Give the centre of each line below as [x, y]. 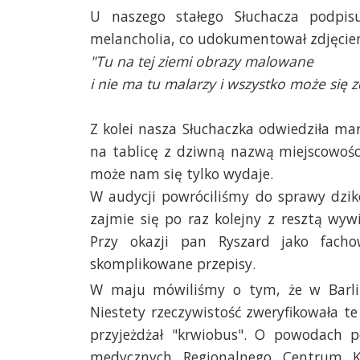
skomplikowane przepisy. [173, 263]
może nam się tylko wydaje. [182, 173]
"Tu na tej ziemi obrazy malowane [202, 61]
